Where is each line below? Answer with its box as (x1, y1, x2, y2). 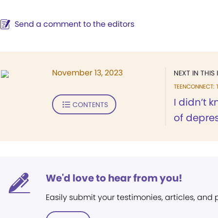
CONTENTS (72, 99, 108, 109)
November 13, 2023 (52, 67, 123, 78)
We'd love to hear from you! (46, 171, 182, 185)
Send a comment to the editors (15, 18, 134, 30)
